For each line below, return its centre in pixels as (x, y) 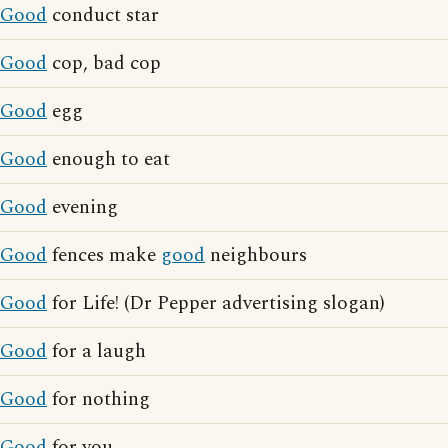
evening (82, 207)
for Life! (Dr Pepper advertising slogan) (216, 303)
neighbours (256, 255)
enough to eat (108, 159)
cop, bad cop (104, 63)
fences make (104, 255)
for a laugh (96, 351)
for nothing (98, 399)
